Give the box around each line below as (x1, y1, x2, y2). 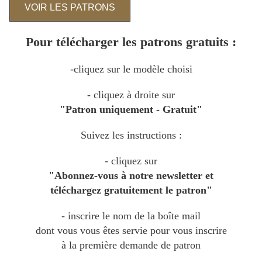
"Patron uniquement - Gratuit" (60, 104, 202, 116)
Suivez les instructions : (80, 129, 182, 142)
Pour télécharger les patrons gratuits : (26, 35, 236, 50)
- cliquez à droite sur (87, 89, 175, 101)
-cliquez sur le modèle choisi (70, 63, 192, 75)
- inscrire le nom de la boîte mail (61, 210, 201, 222)
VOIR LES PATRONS (25, 2, 115, 13)
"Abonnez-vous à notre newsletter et (49, 170, 213, 182)
